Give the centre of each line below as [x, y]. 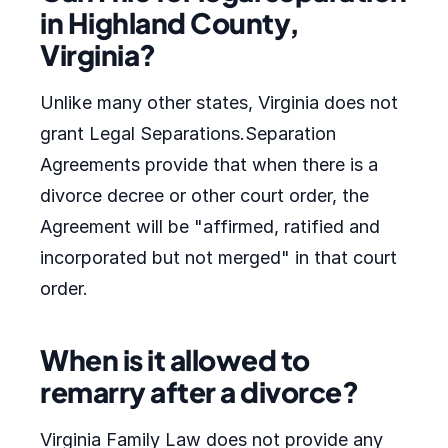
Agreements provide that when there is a [209, 164]
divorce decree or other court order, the [204, 195]
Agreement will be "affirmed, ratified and [210, 226]
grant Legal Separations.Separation [188, 133]
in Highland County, [170, 22]
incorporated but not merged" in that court [218, 257]
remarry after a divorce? [199, 391]
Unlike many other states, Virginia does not [219, 102]
